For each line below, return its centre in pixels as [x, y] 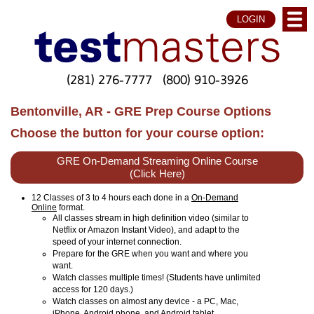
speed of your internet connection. [117, 241]
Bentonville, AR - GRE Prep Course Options [141, 111]
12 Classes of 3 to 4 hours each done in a [111, 197]
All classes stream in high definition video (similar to [151, 218]
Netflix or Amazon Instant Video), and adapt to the [146, 230]
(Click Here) [157, 173]
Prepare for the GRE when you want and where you [150, 253]
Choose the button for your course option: [137, 133]
